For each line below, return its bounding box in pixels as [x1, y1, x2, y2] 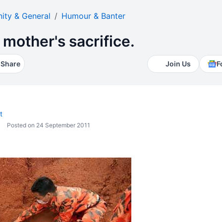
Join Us [166, 59, 191, 68]
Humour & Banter [61, 11, 125, 21]
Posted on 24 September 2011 [5, 121, 90, 129]
